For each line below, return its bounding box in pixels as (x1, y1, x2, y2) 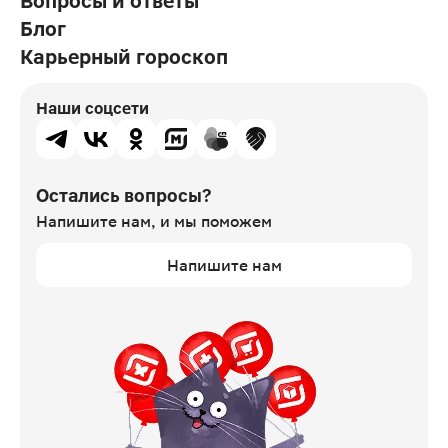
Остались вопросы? (36, 185, 211, 206)
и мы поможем (160, 212, 272, 231)
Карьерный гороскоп (20, 45, 228, 69)
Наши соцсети (36, 99, 149, 118)
